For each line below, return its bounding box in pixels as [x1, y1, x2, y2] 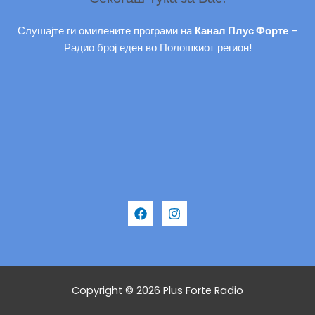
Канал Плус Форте [194, 23, 288, 38]
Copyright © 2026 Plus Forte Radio [72, 283, 243, 297]
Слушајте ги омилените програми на [17, 23, 195, 38]
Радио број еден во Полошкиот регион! [63, 40, 252, 55]
